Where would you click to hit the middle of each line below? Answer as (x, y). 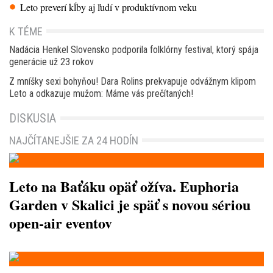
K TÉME (26, 32)
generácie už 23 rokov (51, 62)
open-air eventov (61, 223)
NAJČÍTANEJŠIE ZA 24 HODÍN (74, 141)
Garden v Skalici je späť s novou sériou (130, 205)
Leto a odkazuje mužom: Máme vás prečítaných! (101, 94)
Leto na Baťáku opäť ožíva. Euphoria (124, 186)
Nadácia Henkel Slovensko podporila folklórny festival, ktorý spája (134, 50)
